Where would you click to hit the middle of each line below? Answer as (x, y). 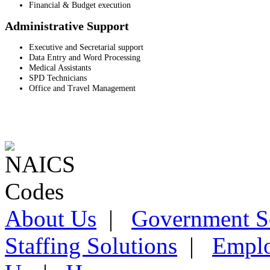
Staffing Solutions (91, 245)
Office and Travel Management (82, 88)
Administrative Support (67, 26)
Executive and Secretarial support (86, 47)
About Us (51, 218)
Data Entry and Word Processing (85, 57)
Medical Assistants (60, 67)
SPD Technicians (58, 77)
